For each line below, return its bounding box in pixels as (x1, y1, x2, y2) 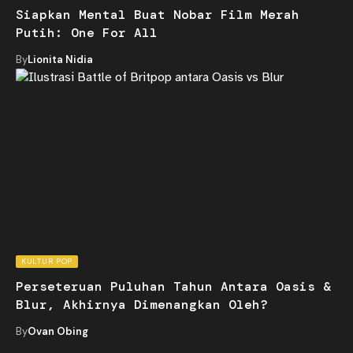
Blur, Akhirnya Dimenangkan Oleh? (16, 295, 268, 313)
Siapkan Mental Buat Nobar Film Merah (16, 6, 299, 23)
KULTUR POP (21, 255, 72, 266)
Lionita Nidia (28, 52, 93, 66)
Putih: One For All (16, 24, 158, 41)
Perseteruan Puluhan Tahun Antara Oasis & (16, 277, 331, 295)
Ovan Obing (28, 324, 88, 338)
